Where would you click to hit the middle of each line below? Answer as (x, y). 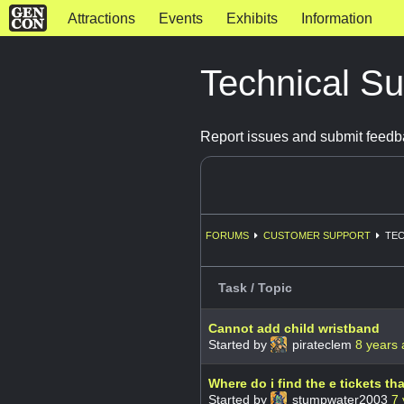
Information (336, 18)
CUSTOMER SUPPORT (317, 235)
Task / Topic (255, 287)
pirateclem (322, 344)
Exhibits (252, 18)
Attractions (101, 18)
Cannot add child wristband (294, 328)
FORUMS (227, 235)
